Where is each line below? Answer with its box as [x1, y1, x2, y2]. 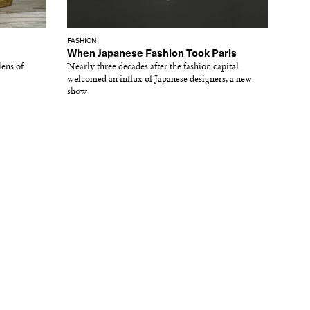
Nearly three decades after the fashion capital [67, 62, 239, 71]
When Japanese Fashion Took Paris [67, 48, 237, 59]
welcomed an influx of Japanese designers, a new [67, 75, 252, 84]
